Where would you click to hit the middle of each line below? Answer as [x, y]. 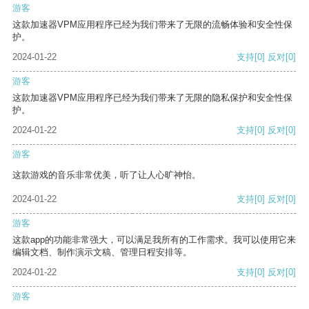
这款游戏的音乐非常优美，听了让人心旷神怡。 [107, 175]
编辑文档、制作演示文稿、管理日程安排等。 [102, 252]
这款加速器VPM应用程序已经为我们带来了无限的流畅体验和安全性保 [152, 25]
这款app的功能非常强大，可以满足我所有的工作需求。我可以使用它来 [154, 240]
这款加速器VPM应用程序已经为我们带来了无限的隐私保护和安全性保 [152, 98]
